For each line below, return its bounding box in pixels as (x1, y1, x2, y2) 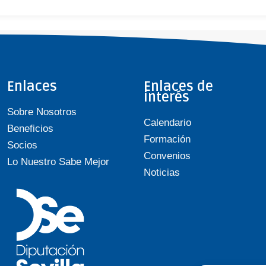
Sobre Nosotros (7, 106, 77, 118)
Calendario (143, 117, 191, 128)
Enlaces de (143, 78, 213, 95)
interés (143, 89, 189, 106)
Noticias (143, 167, 180, 178)
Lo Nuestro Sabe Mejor (7, 156, 109, 167)
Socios (7, 140, 37, 151)
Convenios (143, 150, 191, 161)
